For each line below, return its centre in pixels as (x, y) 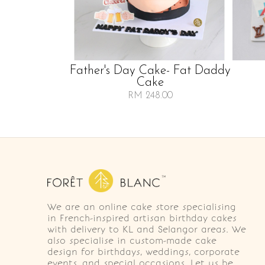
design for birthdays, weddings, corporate (143, 252)
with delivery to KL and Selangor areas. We (147, 229)
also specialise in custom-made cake (132, 240)
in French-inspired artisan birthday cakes (142, 218)
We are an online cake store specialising (142, 207)
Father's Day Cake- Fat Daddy (150, 70)
